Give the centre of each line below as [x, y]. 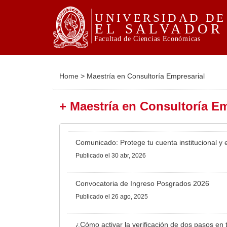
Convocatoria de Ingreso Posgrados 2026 [142, 184]
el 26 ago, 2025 [126, 197]
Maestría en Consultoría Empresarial [146, 76]
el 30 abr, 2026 [125, 156]
